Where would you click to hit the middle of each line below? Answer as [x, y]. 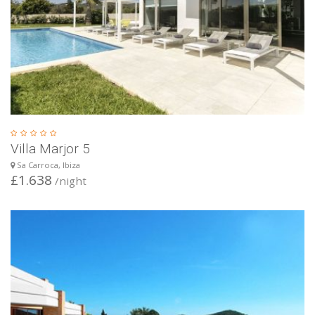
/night [69, 180]
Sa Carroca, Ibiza [47, 165]
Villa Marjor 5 [50, 148]
